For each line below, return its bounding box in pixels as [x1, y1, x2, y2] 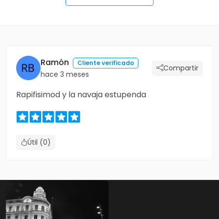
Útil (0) [27, 137, 51, 148]
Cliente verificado [77, 59, 134, 67]
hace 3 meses [41, 69, 89, 80]
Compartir [163, 63, 198, 73]
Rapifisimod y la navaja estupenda [16, 89, 146, 101]
